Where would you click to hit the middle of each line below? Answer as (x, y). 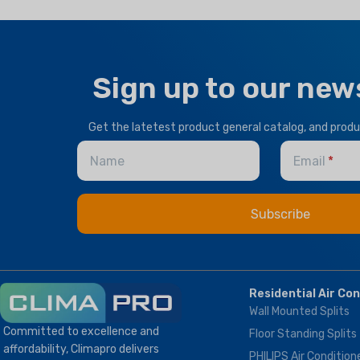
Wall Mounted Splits (299, 312)
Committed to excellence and (81, 332)
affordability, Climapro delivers (81, 350)
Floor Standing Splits (303, 334)
